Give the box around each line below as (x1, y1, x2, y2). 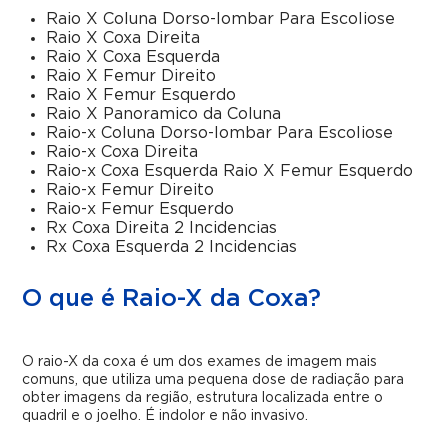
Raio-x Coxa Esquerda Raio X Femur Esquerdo (46, 163, 414, 179)
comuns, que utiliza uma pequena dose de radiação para (22, 373, 405, 387)
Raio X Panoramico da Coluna (46, 106, 282, 122)
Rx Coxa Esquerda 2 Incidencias (46, 239, 298, 255)
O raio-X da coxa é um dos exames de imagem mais (22, 355, 378, 369)
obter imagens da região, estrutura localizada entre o (22, 391, 384, 405)
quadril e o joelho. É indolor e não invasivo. (22, 409, 309, 423)
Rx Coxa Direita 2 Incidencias (46, 220, 278, 236)
